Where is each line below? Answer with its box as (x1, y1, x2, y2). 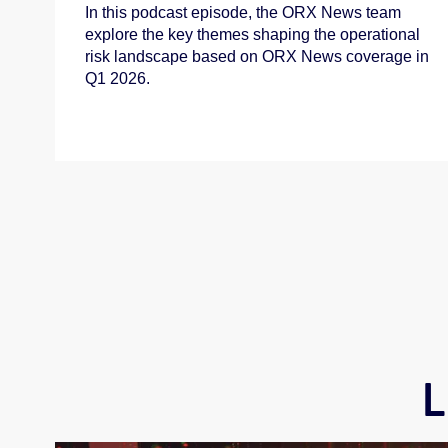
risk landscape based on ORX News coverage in (85, 47, 429, 65)
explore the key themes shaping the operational (85, 25, 420, 43)
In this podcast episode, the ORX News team (85, 3, 401, 21)
